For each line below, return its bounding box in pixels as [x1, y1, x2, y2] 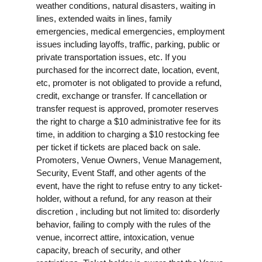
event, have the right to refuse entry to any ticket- [36, 180, 222, 191]
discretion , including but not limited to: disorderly [36, 206, 220, 216]
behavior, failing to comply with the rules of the [36, 219, 211, 229]
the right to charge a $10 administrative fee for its [36, 116, 221, 126]
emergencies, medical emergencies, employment [36, 26, 225, 36]
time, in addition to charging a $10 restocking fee [36, 129, 219, 139]
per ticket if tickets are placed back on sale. [36, 142, 201, 152]
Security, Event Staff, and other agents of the [36, 167, 206, 178]
